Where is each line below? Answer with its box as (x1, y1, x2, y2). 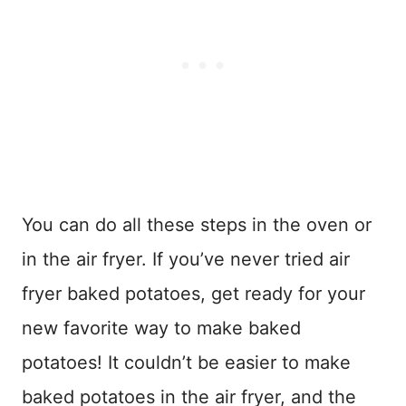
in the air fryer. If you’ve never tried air (22, 247, 350, 270)
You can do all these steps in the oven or (22, 213, 372, 236)
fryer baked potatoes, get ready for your (22, 282, 365, 304)
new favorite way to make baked (22, 316, 301, 339)
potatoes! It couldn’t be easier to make (22, 351, 351, 373)
